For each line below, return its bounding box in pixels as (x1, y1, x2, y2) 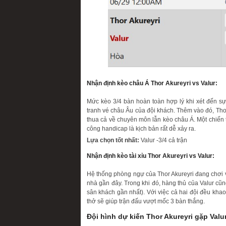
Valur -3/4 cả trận (139, 136, 187, 144)
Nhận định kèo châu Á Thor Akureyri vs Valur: (87, 79, 217, 87)
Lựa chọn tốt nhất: (87, 136, 139, 144)
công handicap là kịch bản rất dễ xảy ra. (87, 125, 196, 132)
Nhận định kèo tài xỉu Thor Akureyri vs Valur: (87, 152, 214, 159)
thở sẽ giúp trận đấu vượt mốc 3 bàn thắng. (87, 197, 205, 205)
